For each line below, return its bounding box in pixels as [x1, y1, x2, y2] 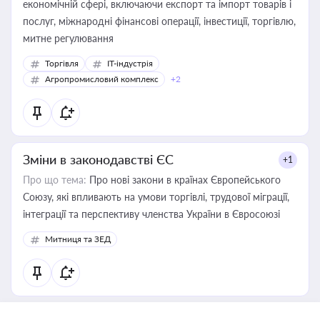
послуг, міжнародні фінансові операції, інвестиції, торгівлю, [23, 15, 296, 27]
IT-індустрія [107, 58, 153, 69]
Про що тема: [23, 174, 86, 186]
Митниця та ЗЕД [45, 234, 111, 244]
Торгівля [45, 58, 79, 69]
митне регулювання [23, 32, 114, 44]
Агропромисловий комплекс [45, 74, 159, 84]
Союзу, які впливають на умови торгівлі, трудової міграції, [23, 191, 56, 203]
